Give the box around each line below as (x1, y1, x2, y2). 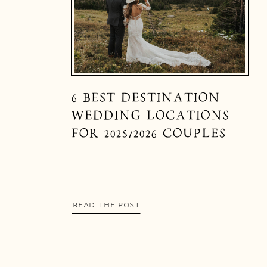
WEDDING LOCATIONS (71, 107, 229, 124)
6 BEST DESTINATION (71, 89, 220, 106)
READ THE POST (72, 200, 141, 209)
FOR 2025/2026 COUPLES (71, 125, 226, 142)
